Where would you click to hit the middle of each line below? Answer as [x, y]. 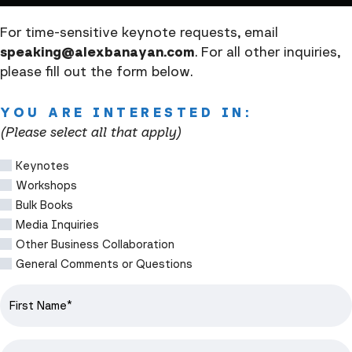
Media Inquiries [57, 225]
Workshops [46, 185]
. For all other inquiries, [268, 52]
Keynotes [42, 166]
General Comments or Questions [104, 264]
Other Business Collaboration [95, 244]
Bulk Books [44, 205]
